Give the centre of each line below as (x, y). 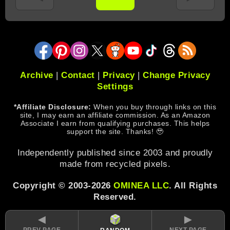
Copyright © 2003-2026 (63, 185)
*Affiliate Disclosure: (52, 107)
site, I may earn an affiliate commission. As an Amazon (115, 115)
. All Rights (193, 185)
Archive (37, 75)
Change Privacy (176, 75)
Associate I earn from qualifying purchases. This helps (115, 123)
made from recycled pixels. (115, 164)
